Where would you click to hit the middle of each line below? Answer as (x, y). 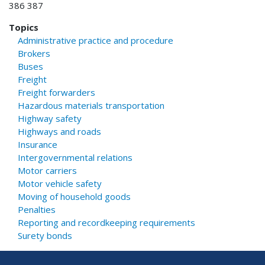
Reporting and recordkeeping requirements (106, 222)
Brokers (34, 53)
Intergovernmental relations (75, 157)
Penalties (37, 209)
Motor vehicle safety (60, 183)
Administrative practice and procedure (96, 40)
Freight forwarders (56, 92)
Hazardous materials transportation (91, 105)
